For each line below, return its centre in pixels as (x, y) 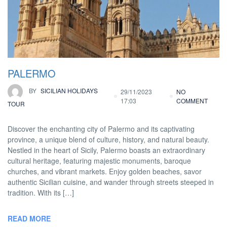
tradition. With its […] (41, 193)
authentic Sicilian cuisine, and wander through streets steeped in (111, 182)
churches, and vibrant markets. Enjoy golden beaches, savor (105, 172)
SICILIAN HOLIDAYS (68, 91)
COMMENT (192, 101)
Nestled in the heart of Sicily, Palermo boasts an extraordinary (106, 150)
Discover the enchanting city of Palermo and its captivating (101, 129)
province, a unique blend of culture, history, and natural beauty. (108, 140)
